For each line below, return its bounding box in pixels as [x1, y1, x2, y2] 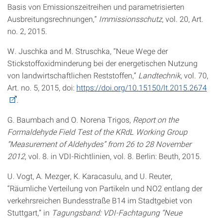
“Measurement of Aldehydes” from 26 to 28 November [7, 139, 191, 149]
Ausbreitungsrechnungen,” [7, 14, 99, 24]
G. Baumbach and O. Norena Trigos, [7, 114, 133, 125]
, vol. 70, [181, 70, 208, 80]
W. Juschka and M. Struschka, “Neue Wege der [7, 46, 168, 56]
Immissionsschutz [99, 14, 162, 24]
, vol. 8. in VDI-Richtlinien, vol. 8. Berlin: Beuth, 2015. [25, 151, 201, 161]
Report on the [133, 114, 179, 125]
